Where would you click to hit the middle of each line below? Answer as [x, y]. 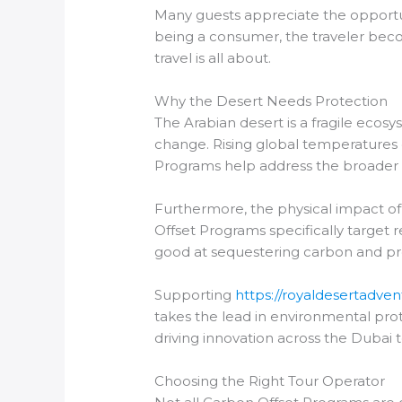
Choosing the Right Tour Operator [270, 380]
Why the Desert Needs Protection [271, 100]
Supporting [195, 294]
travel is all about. [213, 57]
